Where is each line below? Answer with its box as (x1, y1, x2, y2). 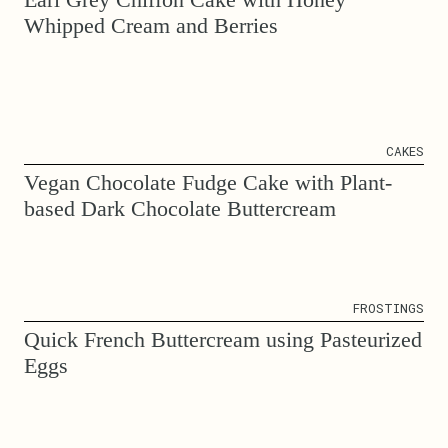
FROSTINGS (353, 299, 424, 316)
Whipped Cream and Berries (24, 12, 278, 38)
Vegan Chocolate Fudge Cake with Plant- (24, 169, 392, 195)
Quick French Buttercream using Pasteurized (24, 326, 422, 352)
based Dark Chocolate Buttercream (24, 195, 336, 221)
